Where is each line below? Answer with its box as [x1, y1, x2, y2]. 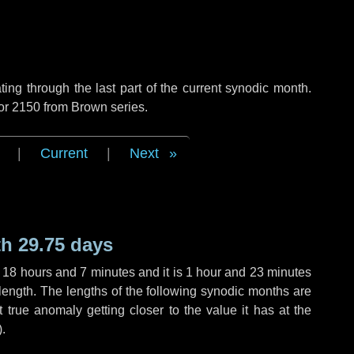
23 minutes [249, 265, 312, 279]
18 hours [2, 265, 52, 279]
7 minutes [80, 265, 135, 279]
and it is [134, 265, 186, 279]
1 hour [185, 265, 222, 279]
